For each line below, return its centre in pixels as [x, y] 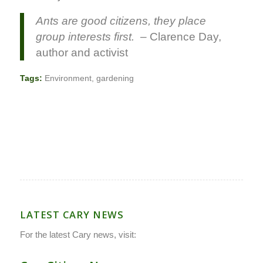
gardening [115, 79]
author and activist [82, 52]
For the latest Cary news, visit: [78, 235]
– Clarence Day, [178, 36]
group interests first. [85, 36]
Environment [68, 79]
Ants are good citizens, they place [121, 21]
